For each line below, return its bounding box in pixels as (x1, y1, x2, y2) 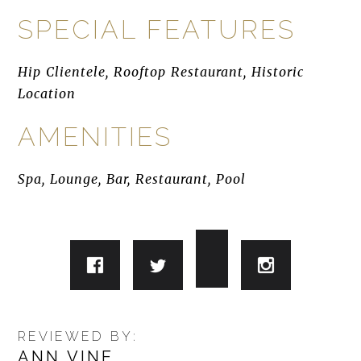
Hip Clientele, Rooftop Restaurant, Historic (18, 64, 305, 80)
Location (18, 85, 77, 102)
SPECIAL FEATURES (18, 15, 297, 44)
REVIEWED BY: (18, 329, 139, 344)
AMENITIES (18, 122, 173, 151)
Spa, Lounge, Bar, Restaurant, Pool (18, 171, 247, 187)
